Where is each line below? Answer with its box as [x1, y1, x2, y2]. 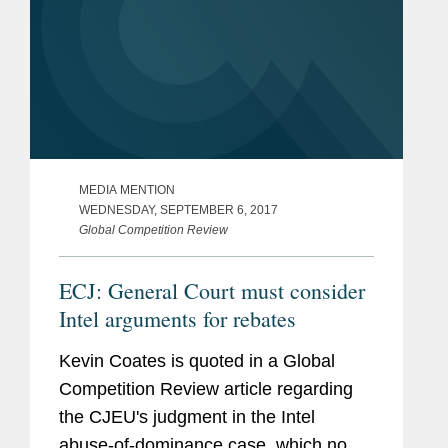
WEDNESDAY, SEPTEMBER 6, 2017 [79, 202, 278, 217]
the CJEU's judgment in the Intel [59, 406, 315, 427]
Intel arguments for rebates [59, 303, 296, 333]
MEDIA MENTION [79, 182, 175, 197]
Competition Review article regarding [59, 378, 353, 399]
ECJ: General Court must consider [59, 275, 365, 305]
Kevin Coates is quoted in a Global [59, 350, 335, 371]
